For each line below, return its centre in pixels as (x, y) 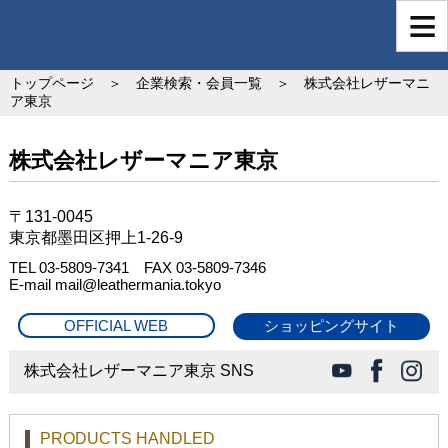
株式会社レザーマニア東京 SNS (138, 370)
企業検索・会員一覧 (199, 83)
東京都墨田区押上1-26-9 (95, 237)
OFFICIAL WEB (116, 325)
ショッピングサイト (331, 325)
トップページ (52, 83)
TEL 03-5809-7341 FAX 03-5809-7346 (137, 267)
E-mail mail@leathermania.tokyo (114, 284)
